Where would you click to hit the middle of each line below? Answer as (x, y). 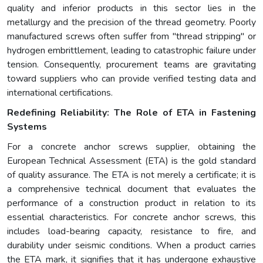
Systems (27, 127)
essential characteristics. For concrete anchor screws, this (131, 217)
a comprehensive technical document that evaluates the (131, 189)
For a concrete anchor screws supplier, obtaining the (131, 146)
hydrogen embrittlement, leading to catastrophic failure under (131, 50)
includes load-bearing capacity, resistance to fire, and (131, 231)
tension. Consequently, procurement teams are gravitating (131, 64)
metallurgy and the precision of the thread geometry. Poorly (131, 22)
